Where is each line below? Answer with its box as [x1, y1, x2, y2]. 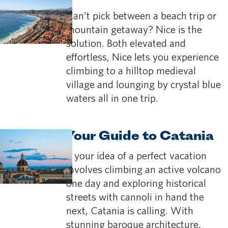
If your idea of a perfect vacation [66, 149, 207, 162]
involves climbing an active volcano [66, 163, 221, 176]
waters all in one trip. [66, 92, 158, 105]
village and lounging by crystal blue [66, 78, 221, 91]
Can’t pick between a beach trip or [66, 9, 216, 22]
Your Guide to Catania [66, 130, 214, 144]
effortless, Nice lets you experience [66, 50, 219, 64]
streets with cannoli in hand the [66, 190, 204, 204]
